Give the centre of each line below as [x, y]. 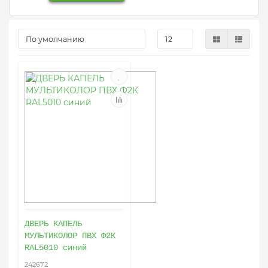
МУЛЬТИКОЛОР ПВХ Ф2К [70, 236]
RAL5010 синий [56, 248]
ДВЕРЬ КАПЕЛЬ [53, 224]
